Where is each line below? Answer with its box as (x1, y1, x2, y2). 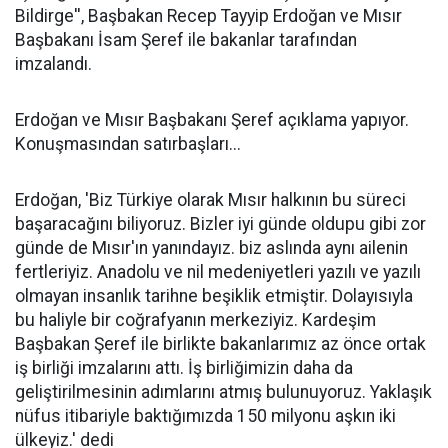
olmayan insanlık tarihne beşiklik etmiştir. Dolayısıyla (15, 285, 413, 306)
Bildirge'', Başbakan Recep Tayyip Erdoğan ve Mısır (15, 5, 402, 26)
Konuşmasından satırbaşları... (15, 133, 241, 154)
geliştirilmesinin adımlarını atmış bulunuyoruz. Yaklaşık (15, 381, 432, 402)
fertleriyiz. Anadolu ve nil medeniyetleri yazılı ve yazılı (15, 261, 421, 282)
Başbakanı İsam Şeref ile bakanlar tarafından (15, 29, 357, 50)
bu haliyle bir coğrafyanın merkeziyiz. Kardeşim (15, 309, 376, 330)
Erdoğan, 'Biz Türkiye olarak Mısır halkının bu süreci (15, 189, 406, 210)
